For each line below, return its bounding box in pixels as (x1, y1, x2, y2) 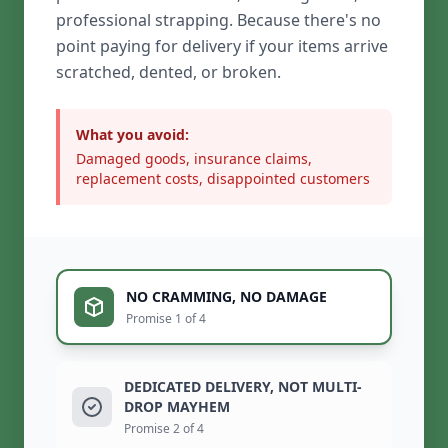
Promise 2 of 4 (124, 420, 204, 438)
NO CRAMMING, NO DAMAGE (126, 287, 327, 307)
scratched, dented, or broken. (56, 61, 281, 84)
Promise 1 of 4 (126, 310, 206, 328)
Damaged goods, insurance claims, (76, 149, 312, 169)
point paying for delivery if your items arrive (56, 35, 388, 58)
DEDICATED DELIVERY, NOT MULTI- (124, 377, 362, 397)
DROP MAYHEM (124, 397, 230, 417)
